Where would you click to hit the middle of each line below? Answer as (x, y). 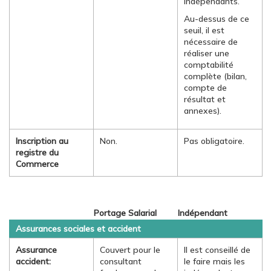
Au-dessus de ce (217, 19)
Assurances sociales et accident (78, 229)
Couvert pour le (130, 250)
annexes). (203, 111)
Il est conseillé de (217, 250)
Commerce (37, 164)
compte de (205, 88)
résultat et (205, 99)
